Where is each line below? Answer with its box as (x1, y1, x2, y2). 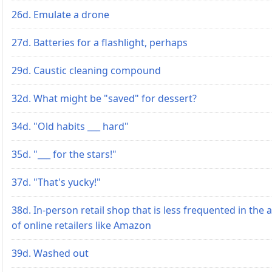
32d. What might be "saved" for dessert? (12, 91, 197, 105)
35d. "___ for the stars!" (12, 147, 117, 161)
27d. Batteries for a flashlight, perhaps (12, 35, 188, 49)
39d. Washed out (12, 246, 89, 260)
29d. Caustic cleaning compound (12, 63, 161, 77)
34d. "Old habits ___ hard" (12, 119, 129, 133)
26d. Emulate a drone (12, 7, 109, 21)
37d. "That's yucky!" (12, 175, 101, 189)
